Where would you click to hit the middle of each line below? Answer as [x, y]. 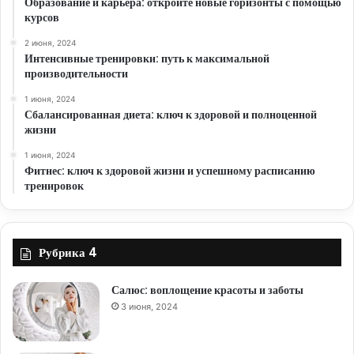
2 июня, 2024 [50, 43]
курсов [42, 18]
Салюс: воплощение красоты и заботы [207, 290]
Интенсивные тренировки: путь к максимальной [147, 59]
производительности [76, 74]
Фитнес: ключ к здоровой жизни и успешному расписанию [170, 171]
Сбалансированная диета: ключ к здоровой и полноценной [171, 115]
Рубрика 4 [68, 253]
